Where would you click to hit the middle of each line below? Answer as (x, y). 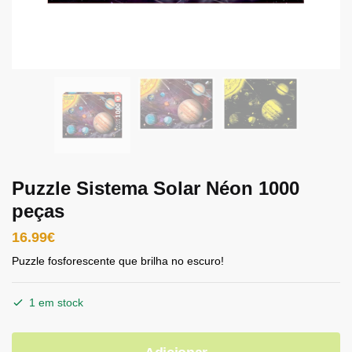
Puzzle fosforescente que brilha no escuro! (118, 261)
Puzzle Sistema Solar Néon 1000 (156, 188)
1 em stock (56, 302)
